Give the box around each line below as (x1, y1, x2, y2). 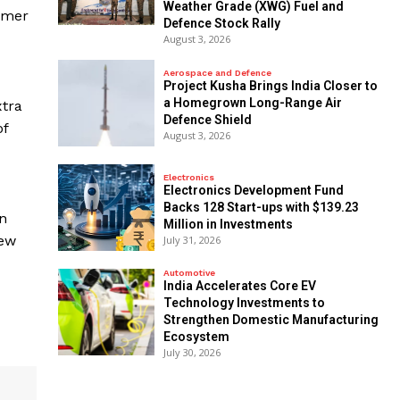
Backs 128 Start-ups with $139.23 (162, 199, 359, 214)
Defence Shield (162, 112, 252, 127)
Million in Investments (162, 216, 293, 231)
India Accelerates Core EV (162, 279, 316, 294)
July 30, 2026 (162, 346, 221, 360)
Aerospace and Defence (162, 67, 271, 78)
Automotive (162, 268, 215, 279)
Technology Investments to (162, 296, 325, 311)
